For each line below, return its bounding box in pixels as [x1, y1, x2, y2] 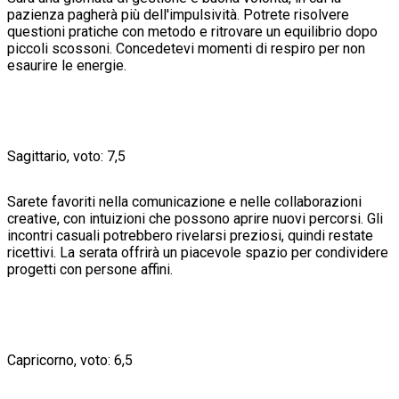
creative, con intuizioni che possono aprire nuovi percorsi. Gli [7, 209, 383, 227]
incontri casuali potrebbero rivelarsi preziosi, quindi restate [7, 226, 373, 244]
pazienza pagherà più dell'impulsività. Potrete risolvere [7, 5, 349, 23]
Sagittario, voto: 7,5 [7, 147, 126, 165]
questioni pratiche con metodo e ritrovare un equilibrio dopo [7, 22, 378, 40]
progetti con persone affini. [7, 260, 173, 278]
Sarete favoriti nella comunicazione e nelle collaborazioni [7, 192, 362, 210]
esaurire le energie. [7, 56, 126, 74]
